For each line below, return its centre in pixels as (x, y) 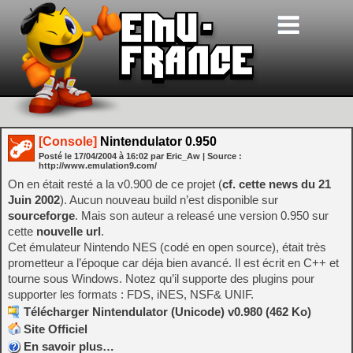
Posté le (56, 156)
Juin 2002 (34, 200)
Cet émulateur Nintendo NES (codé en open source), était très (167, 247)
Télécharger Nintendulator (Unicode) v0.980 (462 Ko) (167, 312)
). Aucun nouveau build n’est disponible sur (169, 200)
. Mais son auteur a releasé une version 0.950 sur (202, 216)
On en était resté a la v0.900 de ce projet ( (115, 184)
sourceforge (41, 216)
